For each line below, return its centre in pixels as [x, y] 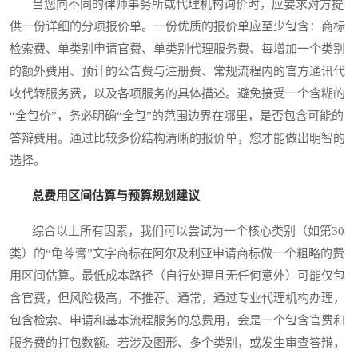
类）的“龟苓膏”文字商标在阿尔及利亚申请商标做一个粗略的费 [177, 254]
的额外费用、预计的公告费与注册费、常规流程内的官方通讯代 [177, 72]
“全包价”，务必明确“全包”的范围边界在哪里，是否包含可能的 [177, 116]
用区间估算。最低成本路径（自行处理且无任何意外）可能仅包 [177, 276]
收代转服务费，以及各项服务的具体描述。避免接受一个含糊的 [177, 94]
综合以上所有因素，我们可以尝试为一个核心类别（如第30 [177, 231]
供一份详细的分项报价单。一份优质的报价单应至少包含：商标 [177, 27]
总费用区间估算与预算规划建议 [116, 196]
